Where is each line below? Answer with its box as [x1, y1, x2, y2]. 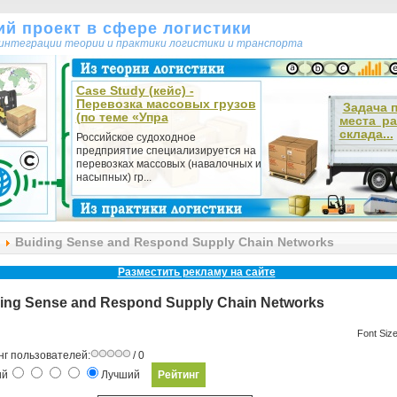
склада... [339, 127, 393, 141]
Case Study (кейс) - [75, 83, 194, 97]
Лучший [101, 369, 143, 381]
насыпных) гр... [75, 171, 152, 183]
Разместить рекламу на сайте [117, 266, 276, 278]
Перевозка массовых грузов [75, 97, 256, 111]
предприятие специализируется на [75, 144, 256, 157]
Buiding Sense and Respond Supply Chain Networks [12, 235, 334, 249]
